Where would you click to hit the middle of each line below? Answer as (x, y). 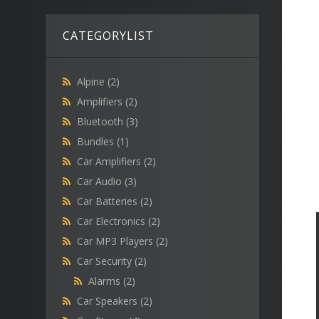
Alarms (106, 281)
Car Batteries (109, 202)
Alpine (92, 82)
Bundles (97, 142)
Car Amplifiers (110, 162)
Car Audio (101, 182)
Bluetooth (101, 122)
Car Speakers (109, 301)
